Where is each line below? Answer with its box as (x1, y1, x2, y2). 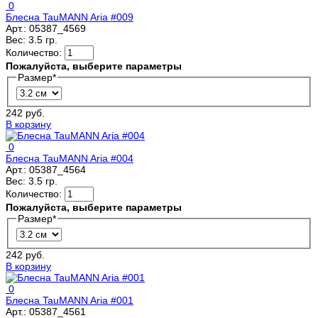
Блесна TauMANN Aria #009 (6, 11, 133, 23)
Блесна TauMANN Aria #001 (6, 295, 133, 307)
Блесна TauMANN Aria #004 (6, 153, 133, 165)
